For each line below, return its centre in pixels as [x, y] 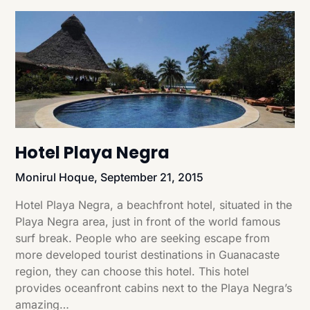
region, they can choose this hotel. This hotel [133, 271]
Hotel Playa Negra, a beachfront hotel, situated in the [154, 204]
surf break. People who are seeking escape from [143, 238]
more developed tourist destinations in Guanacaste [148, 254]
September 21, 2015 [152, 177]
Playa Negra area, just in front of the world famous [148, 221]
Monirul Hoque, [58, 177]
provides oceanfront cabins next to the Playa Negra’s [154, 288]
